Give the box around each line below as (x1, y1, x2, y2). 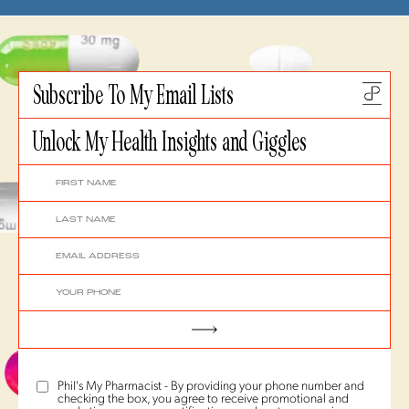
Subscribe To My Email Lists (33, 79, 234, 112)
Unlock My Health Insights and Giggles (33, 125, 307, 159)
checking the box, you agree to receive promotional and (58, 393, 349, 407)
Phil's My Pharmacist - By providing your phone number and (58, 380, 364, 394)
